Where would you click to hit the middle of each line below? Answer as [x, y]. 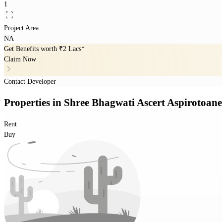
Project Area [21, 28]
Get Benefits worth [31, 49]
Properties [28, 103]
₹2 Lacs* [72, 49]
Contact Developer [30, 81]
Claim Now [20, 59]
